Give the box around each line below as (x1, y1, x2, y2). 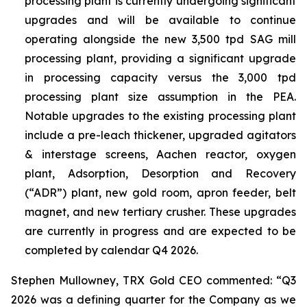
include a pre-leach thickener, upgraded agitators (25, 128, 296, 142)
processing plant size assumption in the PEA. (25, 90, 296, 103)
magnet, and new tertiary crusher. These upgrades (25, 205, 296, 219)
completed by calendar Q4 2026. (25, 243, 198, 257)
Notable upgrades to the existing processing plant (25, 109, 296, 123)
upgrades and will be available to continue (25, 13, 296, 27)
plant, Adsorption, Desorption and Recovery (25, 167, 296, 180)
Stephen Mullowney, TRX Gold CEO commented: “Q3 (11, 273, 296, 287)
